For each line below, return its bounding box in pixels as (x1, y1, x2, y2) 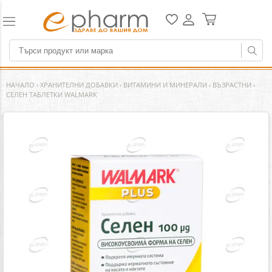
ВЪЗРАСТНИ (212, 80, 251, 89)
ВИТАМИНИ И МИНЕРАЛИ (123, 80, 207, 89)
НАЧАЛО (6, 80, 35, 89)
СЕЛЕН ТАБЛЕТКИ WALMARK (6, 90, 97, 99)
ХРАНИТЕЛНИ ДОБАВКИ (40, 80, 118, 89)
